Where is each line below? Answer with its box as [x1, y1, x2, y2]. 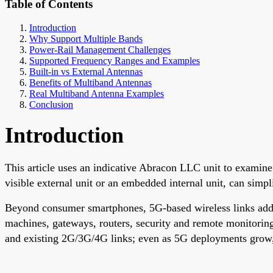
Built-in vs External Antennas [29, 66, 143, 77]
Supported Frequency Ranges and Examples [29, 55, 200, 66]
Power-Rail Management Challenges [29, 44, 171, 55]
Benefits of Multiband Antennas [29, 77, 152, 88]
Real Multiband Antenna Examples [29, 88, 164, 99]
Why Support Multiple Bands [29, 33, 143, 44]
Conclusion [29, 99, 73, 110]
